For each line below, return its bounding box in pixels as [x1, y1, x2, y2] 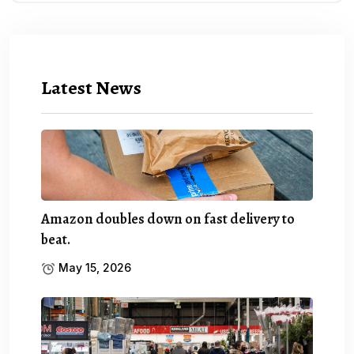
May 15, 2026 [55, 260, 131, 274]
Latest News [41, 74, 141, 100]
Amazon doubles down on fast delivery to [41, 209, 295, 228]
